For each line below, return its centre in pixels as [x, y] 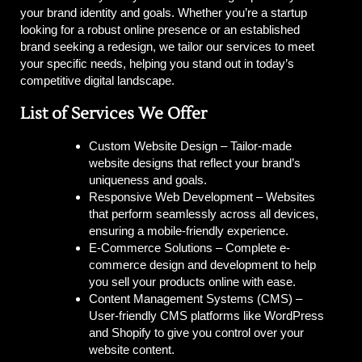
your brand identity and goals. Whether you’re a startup [164, 13]
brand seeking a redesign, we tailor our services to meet [167, 47]
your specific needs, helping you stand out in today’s [157, 64]
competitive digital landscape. [97, 81]
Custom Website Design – [160, 146]
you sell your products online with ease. [192, 282]
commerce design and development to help [202, 265]
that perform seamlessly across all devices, [204, 214]
